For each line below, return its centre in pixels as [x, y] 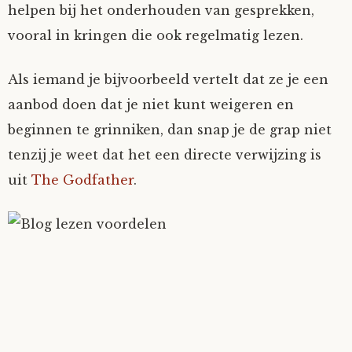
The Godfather [82, 180]
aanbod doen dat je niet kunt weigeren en [151, 104]
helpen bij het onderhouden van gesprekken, [161, 10]
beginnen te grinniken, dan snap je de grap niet [170, 130]
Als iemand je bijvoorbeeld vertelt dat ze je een [168, 79]
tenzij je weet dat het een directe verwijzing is [165, 155]
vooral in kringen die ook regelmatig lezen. [156, 35]
